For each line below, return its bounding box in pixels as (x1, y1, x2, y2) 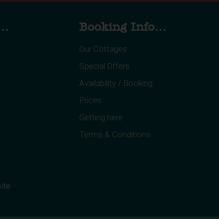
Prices (79, 95, 102, 106)
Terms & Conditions (79, 130, 151, 140)
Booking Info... (79, 22, 166, 34)
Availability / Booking (79, 78, 153, 88)
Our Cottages (79, 44, 127, 54)
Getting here (79, 112, 123, 123)
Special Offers (79, 61, 130, 71)
